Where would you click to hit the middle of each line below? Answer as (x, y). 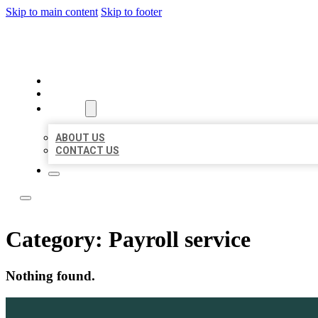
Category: (57, 240)
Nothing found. (50, 275)
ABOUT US (80, 138)
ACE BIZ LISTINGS (116, 46)
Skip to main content (52, 12)
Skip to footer (131, 12)
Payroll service (180, 240)
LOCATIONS (79, 94)
